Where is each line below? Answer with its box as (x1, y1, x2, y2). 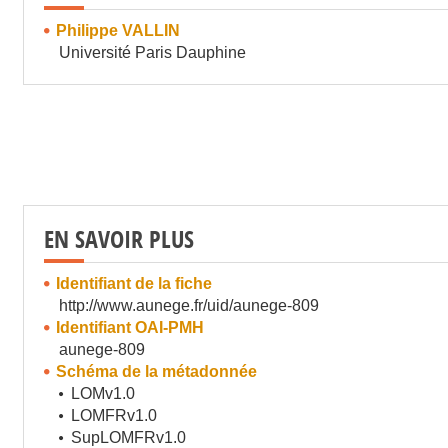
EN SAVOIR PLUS (44, 223, 194, 255)
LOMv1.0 (71, 385, 135, 402)
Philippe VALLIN (56, 22, 180, 39)
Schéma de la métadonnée (56, 363, 257, 380)
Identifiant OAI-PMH (56, 319, 204, 336)
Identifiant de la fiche (56, 275, 212, 292)
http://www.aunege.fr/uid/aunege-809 (59, 297, 319, 314)
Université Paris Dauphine (59, 44, 246, 61)
